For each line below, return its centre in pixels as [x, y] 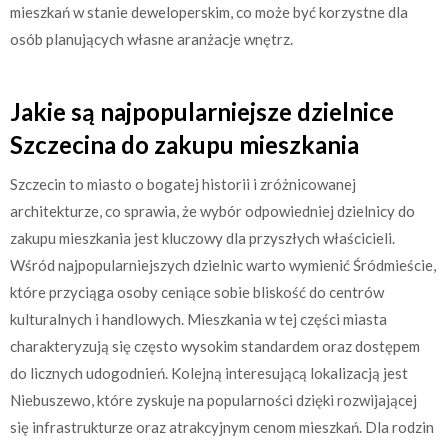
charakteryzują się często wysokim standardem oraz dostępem [215, 346]
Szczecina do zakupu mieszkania [184, 144]
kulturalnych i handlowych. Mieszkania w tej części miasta [198, 319]
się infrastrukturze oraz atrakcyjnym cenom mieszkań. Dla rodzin [222, 427]
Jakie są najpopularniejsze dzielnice [202, 111]
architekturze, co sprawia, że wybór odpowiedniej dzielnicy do [212, 211]
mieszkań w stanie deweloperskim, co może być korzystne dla [209, 11]
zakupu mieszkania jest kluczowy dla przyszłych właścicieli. [202, 238]
